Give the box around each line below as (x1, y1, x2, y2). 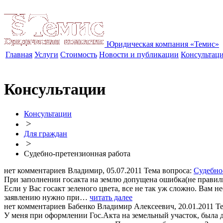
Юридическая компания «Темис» (107, 40, 219, 48)
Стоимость (60, 50, 97, 59)
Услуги (34, 50, 58, 59)
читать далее (90, 193, 132, 202)
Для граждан (24, 129, 67, 138)
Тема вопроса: (144, 166, 194, 175)
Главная (5, 50, 32, 59)
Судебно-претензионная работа (24, 149, 130, 158)
